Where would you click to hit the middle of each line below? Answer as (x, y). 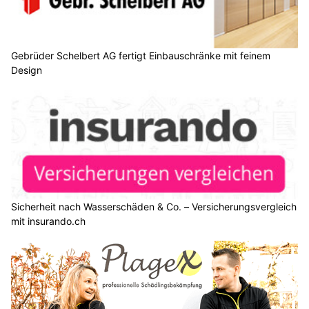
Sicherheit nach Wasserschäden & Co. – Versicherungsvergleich (154, 207)
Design (27, 70)
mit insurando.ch (48, 221)
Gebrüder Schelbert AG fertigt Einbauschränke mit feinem (141, 55)
